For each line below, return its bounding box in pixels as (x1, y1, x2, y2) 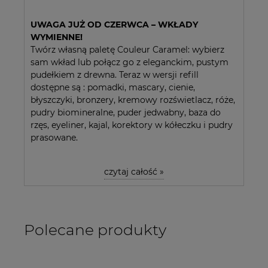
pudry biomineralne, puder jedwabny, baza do (31, 107, 221, 118)
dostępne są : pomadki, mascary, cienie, (31, 82, 195, 93)
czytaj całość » (104, 166, 164, 178)
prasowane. (31, 132, 78, 144)
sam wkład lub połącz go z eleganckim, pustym (31, 57, 229, 68)
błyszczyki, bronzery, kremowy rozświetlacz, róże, (31, 95, 235, 106)
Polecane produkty (24, 221, 166, 239)
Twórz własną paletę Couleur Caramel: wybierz (31, 44, 224, 56)
